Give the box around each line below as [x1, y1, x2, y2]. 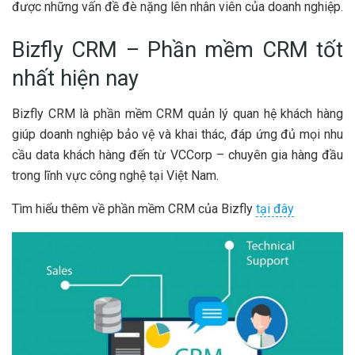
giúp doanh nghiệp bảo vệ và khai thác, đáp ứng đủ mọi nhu [12, 126, 343, 142]
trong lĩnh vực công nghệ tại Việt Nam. [12, 167, 219, 183]
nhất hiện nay [12, 65, 139, 91]
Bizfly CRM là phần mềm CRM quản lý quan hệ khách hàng [12, 105, 343, 121]
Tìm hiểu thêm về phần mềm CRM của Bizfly [12, 200, 256, 216]
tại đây [256, 200, 294, 216]
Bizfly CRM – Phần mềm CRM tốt [12, 36, 343, 63]
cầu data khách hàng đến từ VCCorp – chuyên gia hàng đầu [12, 147, 343, 162]
